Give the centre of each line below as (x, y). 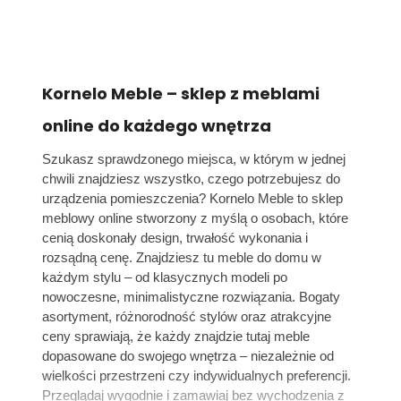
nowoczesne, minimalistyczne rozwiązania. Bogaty (191, 297)
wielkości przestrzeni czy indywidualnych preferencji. (196, 375)
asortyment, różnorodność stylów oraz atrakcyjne (187, 316)
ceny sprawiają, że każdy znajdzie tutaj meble (176, 336)
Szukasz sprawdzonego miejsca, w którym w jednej (194, 159)
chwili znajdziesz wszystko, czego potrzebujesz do (191, 179)
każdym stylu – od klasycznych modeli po (165, 277)
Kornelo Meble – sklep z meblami (181, 93)
